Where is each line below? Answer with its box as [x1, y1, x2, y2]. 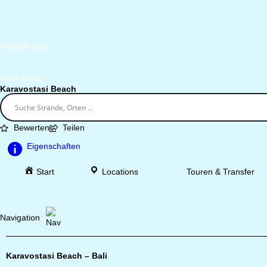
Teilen [63, 123, 85, 132]
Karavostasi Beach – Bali [6, 251, 107, 260]
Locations [102, 167, 139, 176]
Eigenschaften [27, 141, 80, 151]
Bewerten [13, 123, 49, 132]
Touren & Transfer [186, 167, 254, 176]
